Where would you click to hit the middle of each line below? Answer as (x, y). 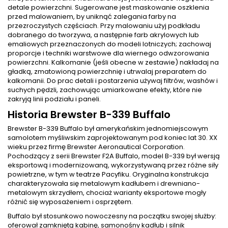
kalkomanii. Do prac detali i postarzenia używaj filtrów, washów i (113, 81)
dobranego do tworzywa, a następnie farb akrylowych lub (103, 35)
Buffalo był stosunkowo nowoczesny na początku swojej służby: (112, 216)
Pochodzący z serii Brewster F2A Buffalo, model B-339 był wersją (114, 156)
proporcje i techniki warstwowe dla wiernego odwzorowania (108, 53)
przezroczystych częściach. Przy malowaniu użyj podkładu (104, 26)
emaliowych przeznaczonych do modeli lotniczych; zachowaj (109, 44)
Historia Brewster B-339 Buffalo (89, 115)
